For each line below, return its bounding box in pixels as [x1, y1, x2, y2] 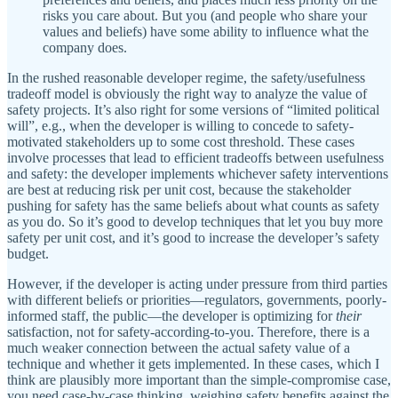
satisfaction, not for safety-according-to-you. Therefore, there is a [7, 323, 370, 339]
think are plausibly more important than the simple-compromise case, [7, 371, 391, 387]
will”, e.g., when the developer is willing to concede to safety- [7, 117, 354, 133]
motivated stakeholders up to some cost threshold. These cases [7, 133, 354, 149]
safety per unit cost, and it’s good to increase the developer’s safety [7, 229, 379, 245]
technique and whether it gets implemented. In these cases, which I [7, 355, 379, 371]
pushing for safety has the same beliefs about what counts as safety [7, 197, 379, 213]
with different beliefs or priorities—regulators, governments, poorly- [7, 291, 386, 307]
